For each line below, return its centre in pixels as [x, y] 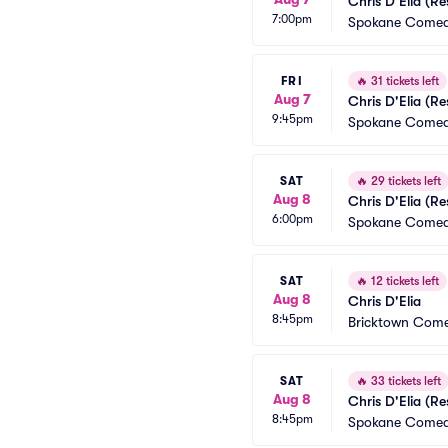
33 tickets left [404, 381]
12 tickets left [403, 281]
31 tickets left [403, 81]
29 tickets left [404, 181]
